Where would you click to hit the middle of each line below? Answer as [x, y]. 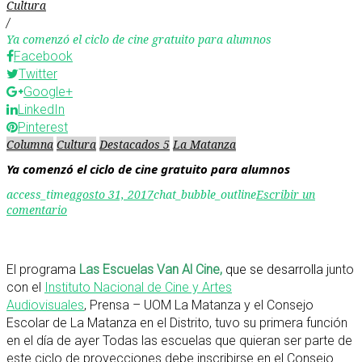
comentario [37, 209]
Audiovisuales [45, 305]
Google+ [48, 92]
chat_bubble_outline [205, 194]
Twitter [38, 74]
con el [25, 287]
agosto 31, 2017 [112, 194]
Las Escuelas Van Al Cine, [152, 269]
